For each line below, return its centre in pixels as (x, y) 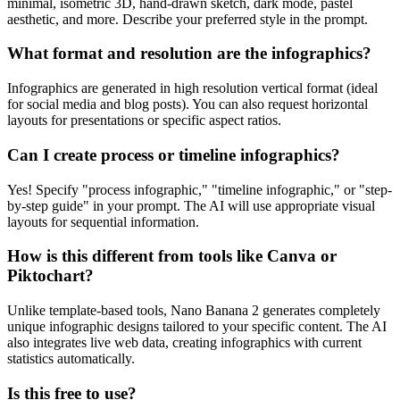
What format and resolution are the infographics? (189, 54)
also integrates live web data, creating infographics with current (184, 342)
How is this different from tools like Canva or (172, 256)
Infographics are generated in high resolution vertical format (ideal (192, 88)
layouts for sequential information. (103, 221)
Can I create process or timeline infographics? (174, 154)
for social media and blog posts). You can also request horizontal (187, 104)
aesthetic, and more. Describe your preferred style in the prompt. (187, 19)
